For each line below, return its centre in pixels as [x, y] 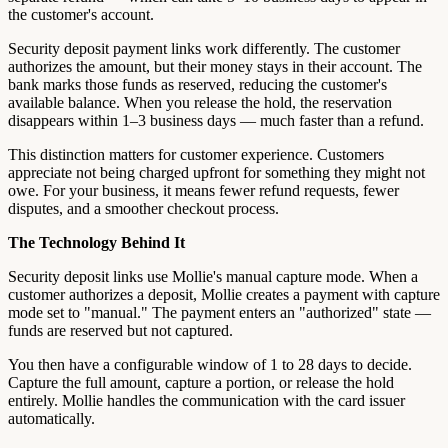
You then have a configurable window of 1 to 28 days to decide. [210, 364]
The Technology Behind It [96, 242]
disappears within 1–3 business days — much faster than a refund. [216, 120]
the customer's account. [81, 14]
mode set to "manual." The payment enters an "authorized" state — [219, 312]
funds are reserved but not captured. [120, 330]
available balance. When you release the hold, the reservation [200, 102]
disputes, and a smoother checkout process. [143, 208]
